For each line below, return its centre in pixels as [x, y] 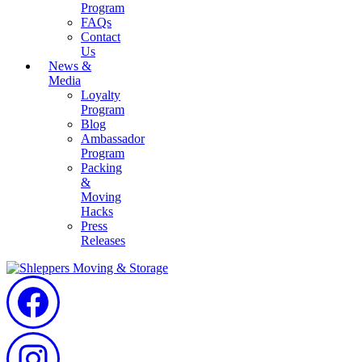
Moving [101, 197]
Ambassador [113, 139]
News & [70, 66]
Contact [101, 37]
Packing [101, 168]
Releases [103, 240]
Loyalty [101, 95]
